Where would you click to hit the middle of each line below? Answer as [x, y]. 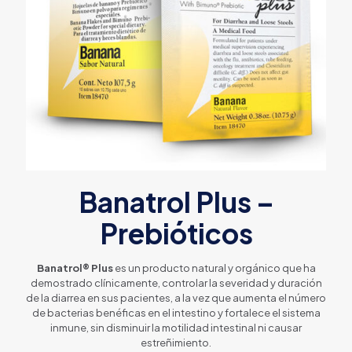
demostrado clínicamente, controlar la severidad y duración [176, 282]
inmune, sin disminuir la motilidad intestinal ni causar [176, 327]
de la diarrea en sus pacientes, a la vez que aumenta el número [176, 297]
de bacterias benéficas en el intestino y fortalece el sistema [176, 312]
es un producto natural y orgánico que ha [214, 268]
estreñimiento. [176, 342]
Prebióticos [176, 233]
